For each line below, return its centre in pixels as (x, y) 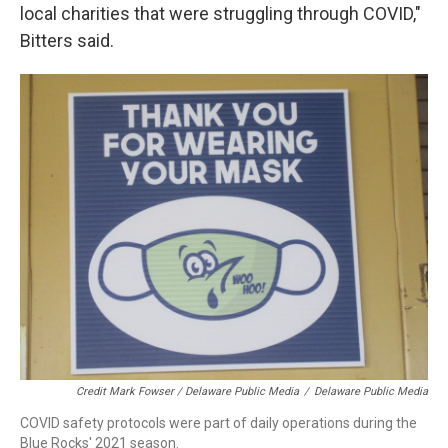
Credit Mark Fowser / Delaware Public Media (187, 391)
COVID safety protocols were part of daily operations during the (218, 423)
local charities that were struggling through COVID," (220, 13)
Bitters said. (67, 40)
